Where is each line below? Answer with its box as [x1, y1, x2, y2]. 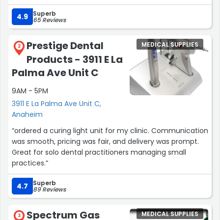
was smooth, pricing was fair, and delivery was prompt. [12, 136, 199, 146]
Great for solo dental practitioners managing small [12, 147, 186, 157]
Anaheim [12, 109, 43, 119]
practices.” [12, 158, 48, 168]
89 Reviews [33, 185, 66, 193]
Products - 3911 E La [27, 52, 123, 66]
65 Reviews [33, 15, 66, 24]
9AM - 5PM [12, 85, 48, 96]
